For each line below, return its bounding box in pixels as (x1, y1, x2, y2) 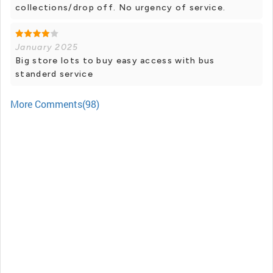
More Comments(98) (10, 97, 99, 110)
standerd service (15, 69, 93, 79)
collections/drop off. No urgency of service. (15, 2, 226, 13)
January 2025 (15, 42, 79, 52)
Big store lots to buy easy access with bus (15, 55, 215, 66)
